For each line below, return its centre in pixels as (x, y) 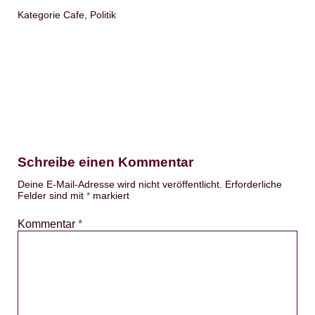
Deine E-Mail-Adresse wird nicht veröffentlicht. (120, 184)
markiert (110, 195)
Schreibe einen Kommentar (105, 162)
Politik (103, 15)
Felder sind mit (52, 195)
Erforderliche (253, 184)
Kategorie (40, 15)
